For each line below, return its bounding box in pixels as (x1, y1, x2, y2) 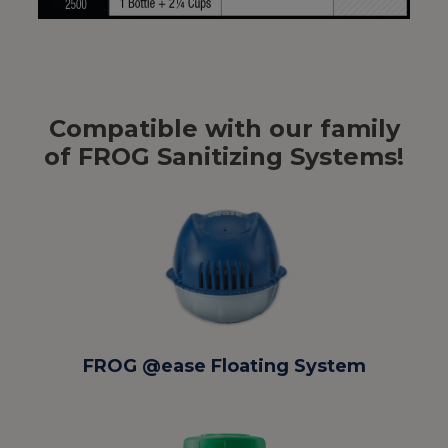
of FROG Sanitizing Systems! (44, 142, 404, 172)
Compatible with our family (48, 114, 400, 144)
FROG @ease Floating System (82, 355, 366, 378)
